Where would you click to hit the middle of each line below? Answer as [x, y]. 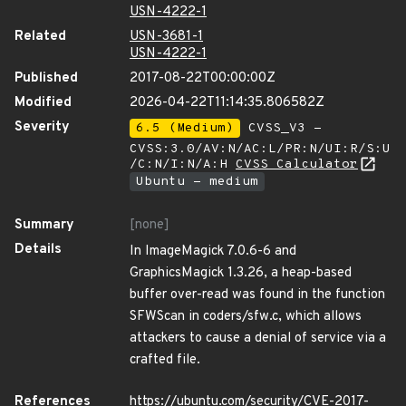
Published [46, 78]
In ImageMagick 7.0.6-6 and [213, 251]
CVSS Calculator [297, 164]
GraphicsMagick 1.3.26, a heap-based [241, 273]
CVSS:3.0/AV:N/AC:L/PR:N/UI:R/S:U [260, 149]
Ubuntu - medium [197, 182]
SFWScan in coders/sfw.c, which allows [246, 317]
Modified [43, 103]
